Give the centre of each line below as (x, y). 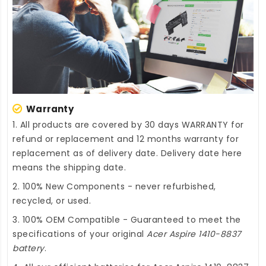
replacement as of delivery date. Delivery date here (127, 153)
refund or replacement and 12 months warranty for (126, 139)
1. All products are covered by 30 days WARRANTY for (128, 124)
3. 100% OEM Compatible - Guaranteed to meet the (127, 219)
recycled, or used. (52, 200)
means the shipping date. (69, 167)
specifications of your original (80, 234)
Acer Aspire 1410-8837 (194, 234)
